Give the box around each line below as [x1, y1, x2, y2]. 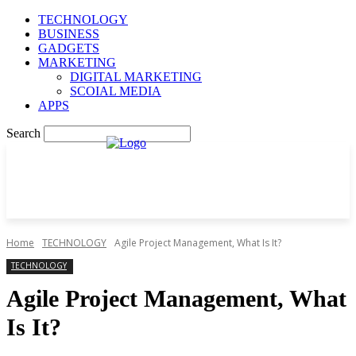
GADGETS [38, 41, 99, 55]
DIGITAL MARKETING [70, 70, 202, 83]
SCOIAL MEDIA [70, 84, 161, 98]
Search [6, 126, 41, 140]
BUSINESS [38, 27, 99, 41]
